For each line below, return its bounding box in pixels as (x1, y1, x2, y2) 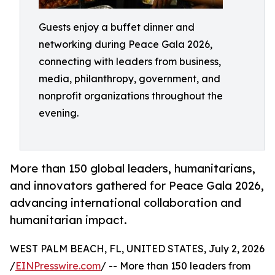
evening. (39, 107, 79, 119)
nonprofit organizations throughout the (39, 90, 223, 102)
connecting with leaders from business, (39, 55, 221, 68)
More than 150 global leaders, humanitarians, (10, 161, 255, 176)
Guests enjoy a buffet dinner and (39, 21, 195, 33)
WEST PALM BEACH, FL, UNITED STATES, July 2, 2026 (10, 242, 265, 255)
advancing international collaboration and (10, 196, 241, 210)
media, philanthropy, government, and (39, 72, 220, 85)
